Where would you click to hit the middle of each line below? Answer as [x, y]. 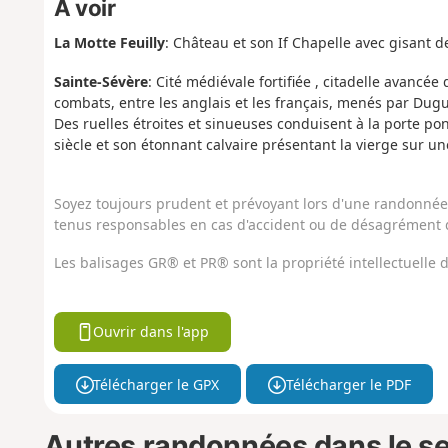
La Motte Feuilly [109, 43]
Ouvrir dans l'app [151, 332]
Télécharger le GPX [156, 384]
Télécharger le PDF [348, 384]
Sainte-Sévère [100, 81]
